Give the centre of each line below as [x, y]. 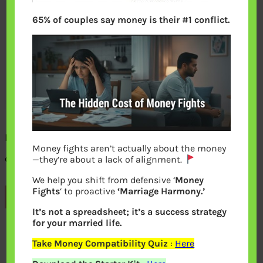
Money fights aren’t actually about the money [129, 149]
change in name [43, 159]
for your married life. [77, 223]
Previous [37, 197]
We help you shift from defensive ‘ [104, 180]
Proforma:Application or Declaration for [99, 138]
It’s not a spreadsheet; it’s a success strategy [130, 212]
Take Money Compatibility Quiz [100, 244]
